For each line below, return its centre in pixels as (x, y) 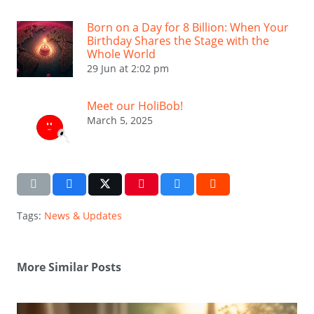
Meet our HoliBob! (135, 105)
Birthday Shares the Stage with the (178, 40)
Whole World (121, 54)
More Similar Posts (69, 267)
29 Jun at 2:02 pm (128, 68)
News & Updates (83, 215)
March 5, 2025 (120, 120)
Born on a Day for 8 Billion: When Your (188, 27)
